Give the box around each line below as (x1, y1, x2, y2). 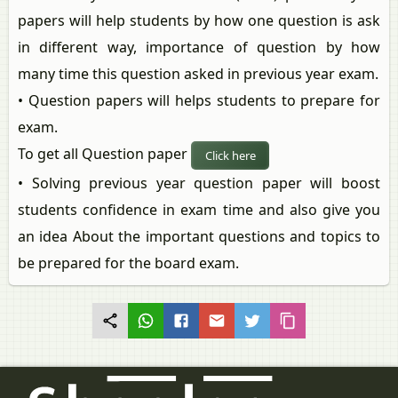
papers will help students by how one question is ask (18, 11, 380, 31)
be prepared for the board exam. (18, 252, 239, 273)
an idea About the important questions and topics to (18, 226, 380, 246)
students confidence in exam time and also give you (18, 199, 380, 219)
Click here (204, 147, 256, 163)
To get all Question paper (18, 144, 191, 164)
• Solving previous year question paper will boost (18, 172, 380, 193)
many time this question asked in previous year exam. (18, 64, 378, 84)
